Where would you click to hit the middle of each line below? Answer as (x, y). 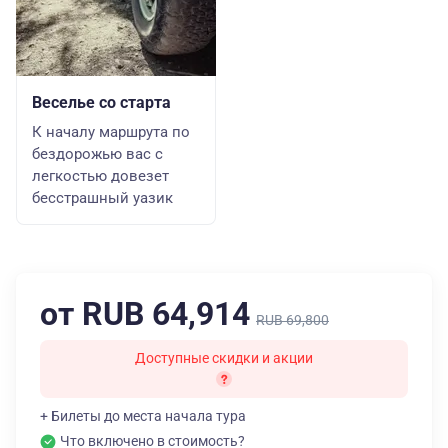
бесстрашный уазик (102, 198)
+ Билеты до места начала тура (143, 416)
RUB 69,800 (292, 320)
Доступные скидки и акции (224, 358)
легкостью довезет (100, 176)
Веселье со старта (101, 102)
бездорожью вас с (97, 154)
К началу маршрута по (111, 132)
